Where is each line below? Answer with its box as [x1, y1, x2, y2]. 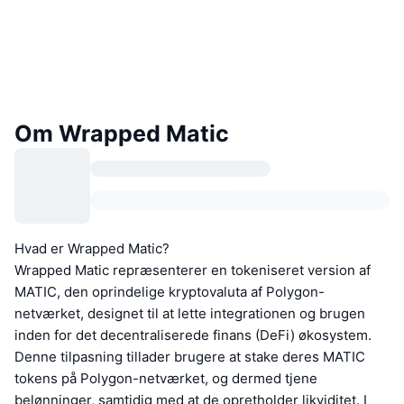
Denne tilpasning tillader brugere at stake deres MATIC [14, 347, 365, 365]
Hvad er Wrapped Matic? [14, 239, 170, 257]
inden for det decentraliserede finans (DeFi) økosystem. [14, 326, 372, 344]
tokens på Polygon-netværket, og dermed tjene [14, 369, 317, 387]
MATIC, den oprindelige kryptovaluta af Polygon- [14, 282, 325, 300]
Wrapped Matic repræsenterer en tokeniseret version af [14, 261, 371, 279]
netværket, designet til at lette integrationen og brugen [14, 304, 365, 322]
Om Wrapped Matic [14, 119, 229, 147]
